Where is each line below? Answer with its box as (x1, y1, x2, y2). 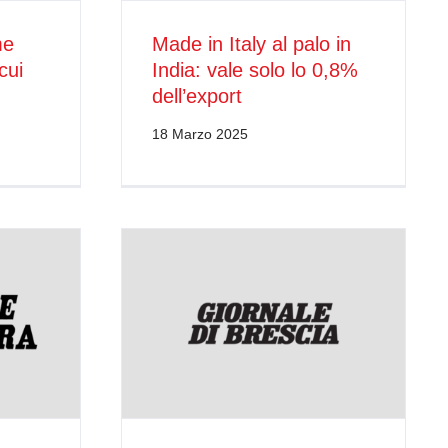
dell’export (152, 84, 242, 107)
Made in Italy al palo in (152, 32, 351, 55)
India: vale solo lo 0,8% (152, 58, 358, 81)
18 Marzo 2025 (152, 125, 248, 142)
